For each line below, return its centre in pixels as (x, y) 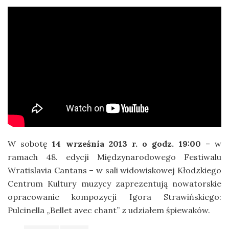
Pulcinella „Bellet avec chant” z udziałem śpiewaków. (109, 210)
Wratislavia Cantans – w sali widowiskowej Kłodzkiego (114, 170)
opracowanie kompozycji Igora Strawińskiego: (114, 197)
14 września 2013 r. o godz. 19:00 (127, 144)
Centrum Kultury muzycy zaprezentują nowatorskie (114, 184)
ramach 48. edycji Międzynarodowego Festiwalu (114, 157)
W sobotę (30, 144)
